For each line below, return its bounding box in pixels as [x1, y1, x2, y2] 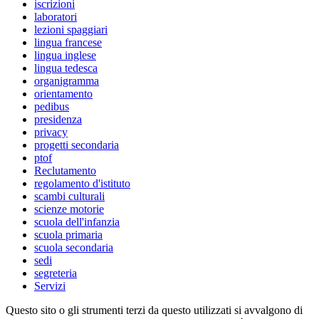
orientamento [34, 88, 93, 100]
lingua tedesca [34, 62, 98, 75]
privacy [34, 126, 68, 139]
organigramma [34, 75, 99, 88]
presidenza [34, 113, 82, 126]
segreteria [34, 267, 77, 280]
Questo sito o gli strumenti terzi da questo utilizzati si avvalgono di [6, 304, 303, 317]
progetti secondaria [34, 139, 119, 152]
